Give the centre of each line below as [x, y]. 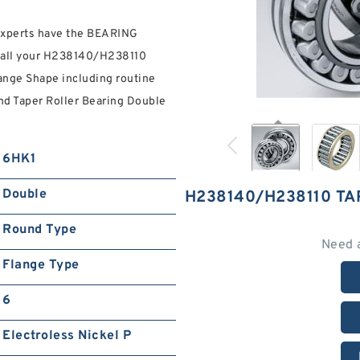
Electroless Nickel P [67, 336]
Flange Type [41, 266]
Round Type [40, 230]
